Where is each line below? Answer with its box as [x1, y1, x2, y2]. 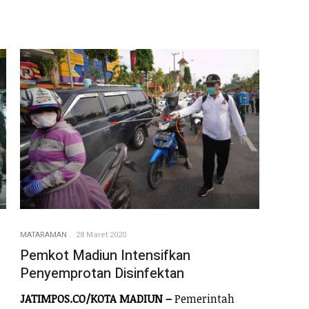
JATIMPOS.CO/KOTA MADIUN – [20, 291, 172, 307]
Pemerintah [172, 291, 235, 307]
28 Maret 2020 [76, 228, 126, 241]
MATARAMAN [20, 228, 67, 241]
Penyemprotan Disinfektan [20, 263, 184, 283]
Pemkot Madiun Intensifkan [20, 245, 190, 266]
